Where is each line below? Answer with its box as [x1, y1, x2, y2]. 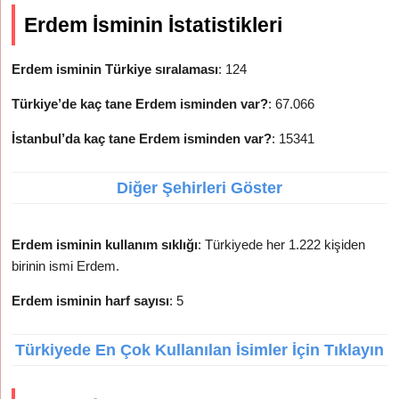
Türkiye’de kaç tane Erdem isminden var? [12, 96, 269, 111]
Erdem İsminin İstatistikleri [24, 13, 283, 37]
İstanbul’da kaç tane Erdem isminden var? [12, 131, 273, 146]
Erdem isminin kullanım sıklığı [12, 237, 199, 252]
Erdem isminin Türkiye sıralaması [12, 61, 219, 77]
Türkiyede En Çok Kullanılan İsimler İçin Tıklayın [15, 341, 384, 359]
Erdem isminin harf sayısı [12, 293, 170, 308]
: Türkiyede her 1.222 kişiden [198, 237, 366, 252]
